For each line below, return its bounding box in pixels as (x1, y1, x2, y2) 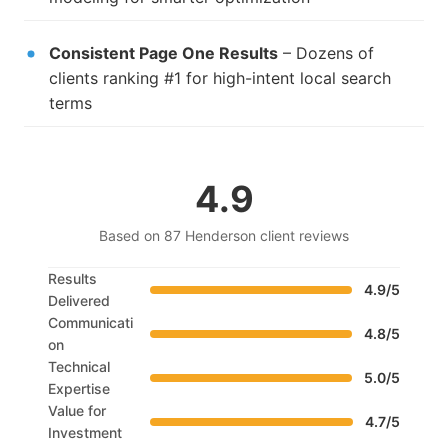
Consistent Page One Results (49, 43, 278, 64)
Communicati (48, 314, 133, 332)
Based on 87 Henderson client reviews (99, 227, 349, 245)
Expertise (48, 380, 110, 398)
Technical (48, 358, 110, 376)
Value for (48, 402, 106, 420)
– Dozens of (278, 43, 374, 64)
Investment (48, 424, 122, 442)
